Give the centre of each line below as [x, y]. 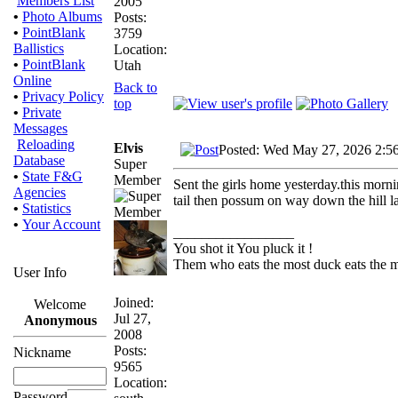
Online [32, 80]
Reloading [46, 144]
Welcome [60, 304]
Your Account [61, 224]
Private [42, 112]
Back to [135, 87]
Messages [40, 128]
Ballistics [39, 48]
